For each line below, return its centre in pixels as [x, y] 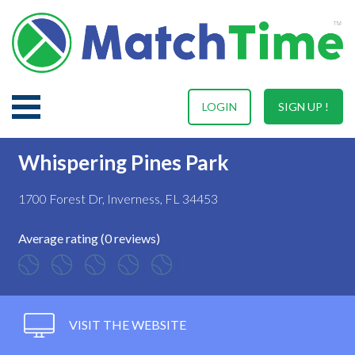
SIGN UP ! [303, 106]
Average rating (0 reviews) [89, 238]
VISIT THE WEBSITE [126, 324]
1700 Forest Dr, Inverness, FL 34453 [118, 198]
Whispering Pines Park [124, 162]
